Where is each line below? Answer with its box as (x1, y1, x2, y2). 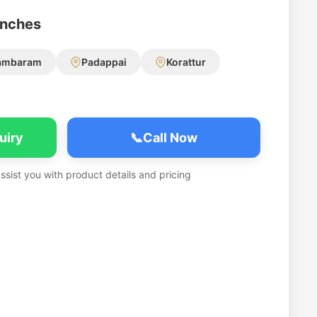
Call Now (142, 130, 197, 145)
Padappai (81, 56, 127, 68)
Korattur (166, 56, 206, 68)
